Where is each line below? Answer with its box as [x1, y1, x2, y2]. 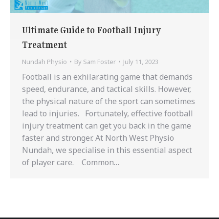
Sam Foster [83, 57, 116, 66]
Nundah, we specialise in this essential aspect [22, 144, 192, 155]
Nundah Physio [22, 57, 67, 66]
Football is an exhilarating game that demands [22, 71, 193, 82]
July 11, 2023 [123, 57, 158, 66]
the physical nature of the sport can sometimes [22, 95, 195, 107]
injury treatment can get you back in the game [22, 120, 191, 131]
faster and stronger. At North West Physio [22, 132, 174, 143]
